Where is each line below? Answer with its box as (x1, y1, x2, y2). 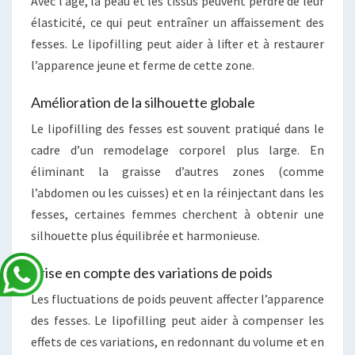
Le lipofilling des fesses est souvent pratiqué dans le (31, 120, 324, 136)
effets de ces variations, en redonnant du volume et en (31, 333, 324, 349)
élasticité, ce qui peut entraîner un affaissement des (31, 13, 324, 30)
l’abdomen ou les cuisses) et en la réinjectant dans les (31, 184, 324, 200)
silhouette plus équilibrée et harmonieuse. (31, 227, 260, 243)
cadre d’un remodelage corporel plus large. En (31, 141, 324, 158)
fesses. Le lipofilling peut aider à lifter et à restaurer (31, 35, 324, 52)
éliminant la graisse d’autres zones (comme (31, 162, 324, 179)
